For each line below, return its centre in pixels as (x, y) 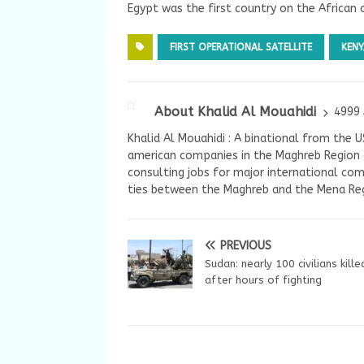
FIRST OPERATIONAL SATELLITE (241, 47)
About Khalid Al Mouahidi (235, 111)
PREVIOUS (246, 245)
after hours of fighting (263, 279)
